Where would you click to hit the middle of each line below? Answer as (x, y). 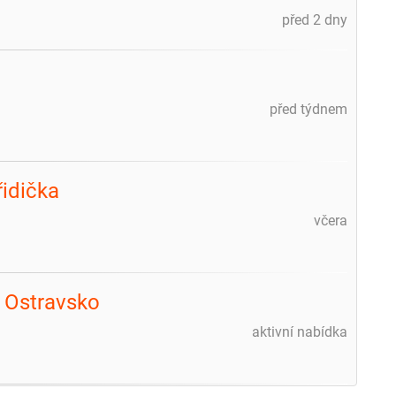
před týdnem (308, 109)
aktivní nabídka (300, 331)
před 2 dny (315, 19)
